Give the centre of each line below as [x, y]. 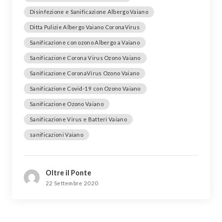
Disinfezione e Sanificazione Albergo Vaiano [89, 11]
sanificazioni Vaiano [56, 134]
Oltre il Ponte [68, 172]
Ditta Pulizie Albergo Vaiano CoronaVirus [85, 27]
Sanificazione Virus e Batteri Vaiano [78, 119]
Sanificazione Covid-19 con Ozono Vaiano [85, 88]
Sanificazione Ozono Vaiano [67, 104]
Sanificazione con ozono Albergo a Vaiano [85, 42]
